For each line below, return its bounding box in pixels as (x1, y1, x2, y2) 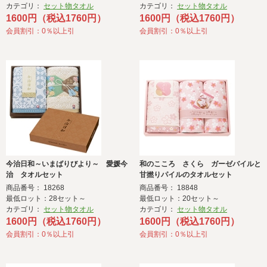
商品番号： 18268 (6, 184, 64, 193)
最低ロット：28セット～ (6, 194, 86, 203)
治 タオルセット (6, 170, 63, 179)
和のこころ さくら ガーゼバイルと (139, 160, 261, 169)
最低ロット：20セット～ (139, 194, 219, 203)
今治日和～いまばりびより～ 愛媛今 (6, 160, 128, 169)
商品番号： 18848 (139, 184, 198, 193)
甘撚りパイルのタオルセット (139, 170, 232, 179)
